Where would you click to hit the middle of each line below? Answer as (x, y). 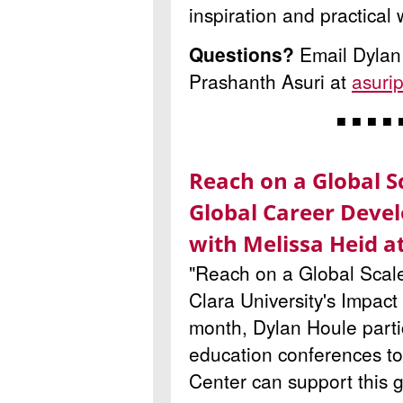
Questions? (242, 54)
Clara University (256, 299)
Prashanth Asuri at (270, 81)
